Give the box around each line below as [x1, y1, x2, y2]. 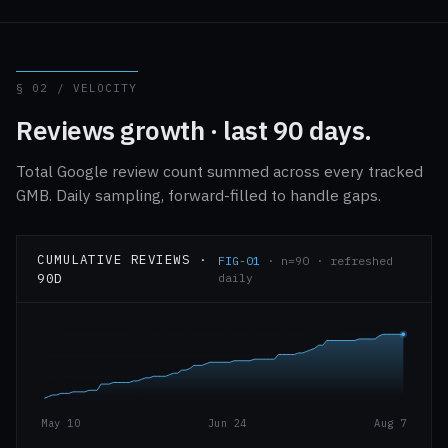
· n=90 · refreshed [260, 253, 394, 268]
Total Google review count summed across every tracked [16, 161, 423, 181]
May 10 [41, 416, 81, 431]
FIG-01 [218, 253, 261, 268]
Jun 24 [207, 416, 247, 431]
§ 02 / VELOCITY [16, 81, 138, 95]
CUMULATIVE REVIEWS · [37, 251, 207, 267]
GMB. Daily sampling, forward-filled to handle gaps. [16, 185, 381, 205]
